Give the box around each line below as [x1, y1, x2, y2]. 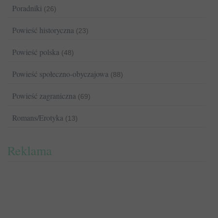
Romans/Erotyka [12, 112, 63, 123]
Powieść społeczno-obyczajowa [12, 69, 109, 79]
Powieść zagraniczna [12, 91, 76, 101]
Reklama [7, 142, 52, 159]
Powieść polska [12, 47, 59, 57]
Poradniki [12, 3, 42, 14]
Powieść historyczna [12, 25, 74, 36]
